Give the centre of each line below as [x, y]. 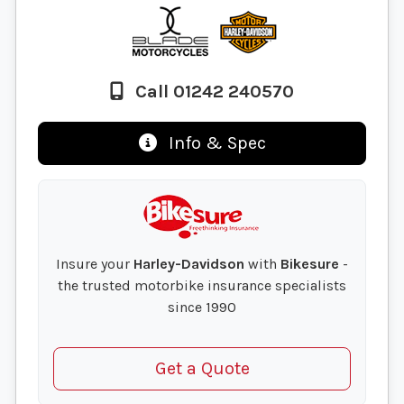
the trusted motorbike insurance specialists [202, 286]
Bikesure [310, 264]
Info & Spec [215, 143]
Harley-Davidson [189, 264]
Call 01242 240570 [212, 92]
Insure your [95, 264]
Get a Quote [202, 369]
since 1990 [202, 308]
